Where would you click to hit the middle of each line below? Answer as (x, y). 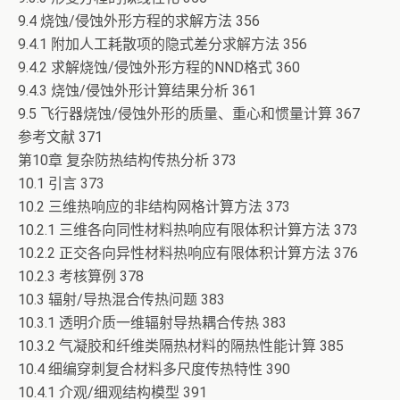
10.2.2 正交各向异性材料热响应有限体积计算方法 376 (188, 253)
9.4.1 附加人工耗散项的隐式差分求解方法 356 (162, 44)
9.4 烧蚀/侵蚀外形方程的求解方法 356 (139, 21)
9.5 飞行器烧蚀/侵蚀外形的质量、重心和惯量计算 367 (189, 114)
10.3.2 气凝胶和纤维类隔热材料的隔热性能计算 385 (181, 346)
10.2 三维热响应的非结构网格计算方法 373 (154, 207)
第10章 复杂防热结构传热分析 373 (127, 160)
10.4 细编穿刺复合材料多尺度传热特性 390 (154, 369)
